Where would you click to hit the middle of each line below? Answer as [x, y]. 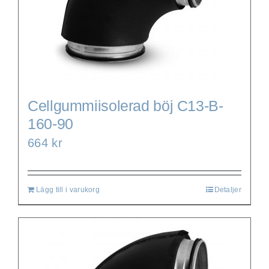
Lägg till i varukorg [68, 189]
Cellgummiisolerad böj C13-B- [125, 105]
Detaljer [228, 189]
